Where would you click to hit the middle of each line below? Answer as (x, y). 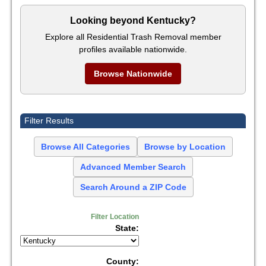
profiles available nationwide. (133, 49)
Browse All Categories (85, 147)
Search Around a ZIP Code (133, 187)
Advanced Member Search (133, 167)
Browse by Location (185, 147)
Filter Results (49, 121)
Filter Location (115, 216)
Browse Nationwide (133, 73)
